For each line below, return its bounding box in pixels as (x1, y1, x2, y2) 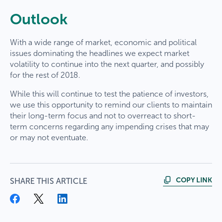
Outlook (10, 10, 68, 28)
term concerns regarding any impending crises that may (10, 121, 209, 131)
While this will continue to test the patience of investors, (10, 89, 209, 99)
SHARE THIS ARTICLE (10, 176, 87, 186)
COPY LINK (176, 176, 212, 185)
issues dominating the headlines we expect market (10, 48, 189, 58)
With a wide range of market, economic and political (10, 37, 197, 47)
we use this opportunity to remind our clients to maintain (10, 100, 212, 110)
